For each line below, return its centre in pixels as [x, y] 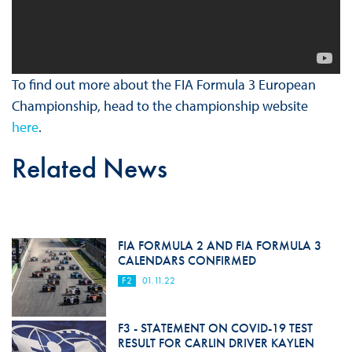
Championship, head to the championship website [159, 106]
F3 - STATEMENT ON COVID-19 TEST [215, 328]
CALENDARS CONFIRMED [187, 260]
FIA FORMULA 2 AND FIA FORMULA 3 [219, 245]
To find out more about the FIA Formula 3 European [163, 85]
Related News [89, 168]
